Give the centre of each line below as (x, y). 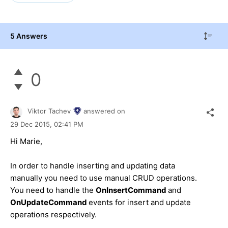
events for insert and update (140, 202)
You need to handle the (53, 190)
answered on (104, 111)
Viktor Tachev (49, 111)
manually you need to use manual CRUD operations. (104, 178)
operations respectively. (53, 214)
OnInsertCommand (132, 190)
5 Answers (29, 36)
